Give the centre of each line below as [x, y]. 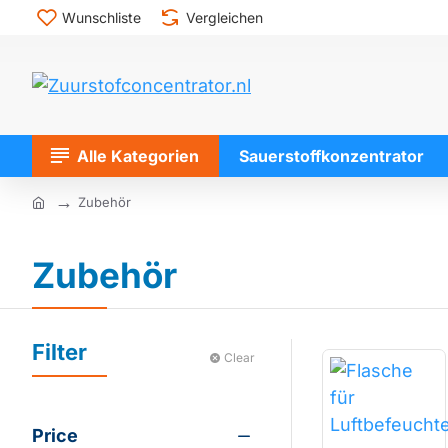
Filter [59, 352]
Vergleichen [224, 17]
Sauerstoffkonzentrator [331, 155]
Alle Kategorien [138, 155]
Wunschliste [101, 17]
